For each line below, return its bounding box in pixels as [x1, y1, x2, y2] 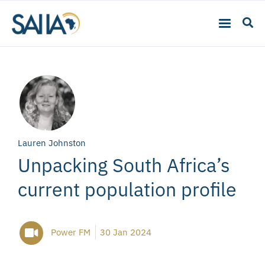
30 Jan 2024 [100, 226, 151, 238]
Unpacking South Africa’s [18, 152, 230, 177]
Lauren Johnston [18, 137, 86, 148]
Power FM [51, 226, 91, 238]
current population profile [18, 176, 237, 202]
